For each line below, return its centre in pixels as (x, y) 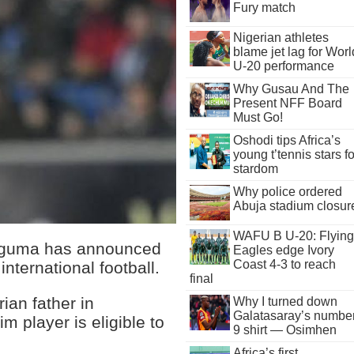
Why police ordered (287, 192)
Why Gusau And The (291, 89)
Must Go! (258, 117)
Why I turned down (285, 301)
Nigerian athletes (281, 38)
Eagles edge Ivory (283, 250)
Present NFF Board (287, 103)
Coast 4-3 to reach (284, 264)
